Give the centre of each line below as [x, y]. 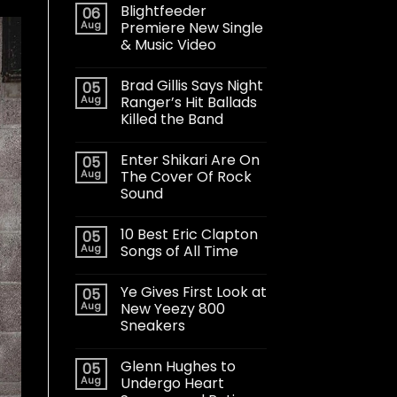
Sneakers [152, 325]
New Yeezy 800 [172, 308]
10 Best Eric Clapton [189, 234]
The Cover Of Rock [186, 176]
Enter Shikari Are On [190, 160]
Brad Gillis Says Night [191, 85]
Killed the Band [171, 119]
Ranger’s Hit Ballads [188, 102]
